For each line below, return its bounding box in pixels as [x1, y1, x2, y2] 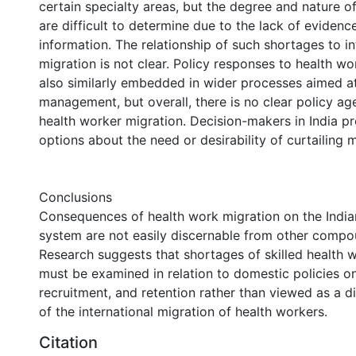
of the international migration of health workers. [39, 304, 327, 319]
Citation [39, 333, 98, 352]
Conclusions [39, 189, 112, 205]
